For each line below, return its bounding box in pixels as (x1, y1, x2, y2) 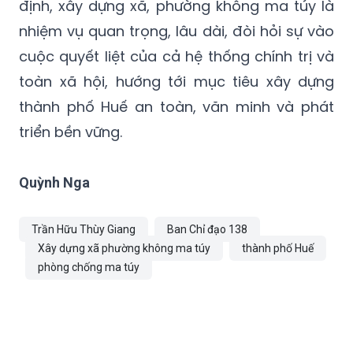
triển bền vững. (19, 121, 122, 142)
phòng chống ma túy (38, 260, 139, 273)
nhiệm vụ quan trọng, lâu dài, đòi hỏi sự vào (19, 20, 334, 41)
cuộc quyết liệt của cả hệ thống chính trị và (19, 46, 334, 66)
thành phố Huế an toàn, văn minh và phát (19, 96, 334, 117)
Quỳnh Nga (19, 173, 90, 191)
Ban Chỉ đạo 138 (167, 222, 247, 236)
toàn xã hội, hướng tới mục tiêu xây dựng (19, 71, 334, 91)
